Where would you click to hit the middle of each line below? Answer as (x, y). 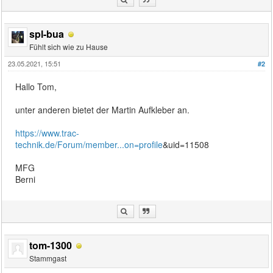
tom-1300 (51, 245)
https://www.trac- (48, 133)
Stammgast (48, 258)
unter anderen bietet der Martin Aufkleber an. (103, 109)
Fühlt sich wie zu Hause (69, 46)
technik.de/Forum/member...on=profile (89, 144)
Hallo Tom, (36, 86)
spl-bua (47, 34)
